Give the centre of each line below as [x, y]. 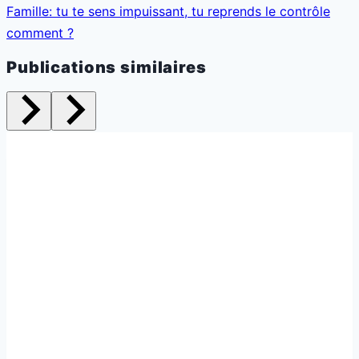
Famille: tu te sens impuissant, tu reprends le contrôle [168, 11]
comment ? [40, 32]
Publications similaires [107, 68]
